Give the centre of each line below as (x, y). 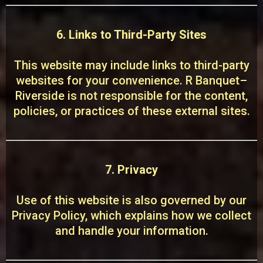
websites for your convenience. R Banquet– (131, 80)
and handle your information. (131, 231)
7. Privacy (131, 170)
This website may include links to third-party (131, 65)
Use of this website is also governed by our (131, 200)
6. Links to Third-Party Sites (131, 35)
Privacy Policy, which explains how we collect (131, 215)
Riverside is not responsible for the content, (131, 96)
